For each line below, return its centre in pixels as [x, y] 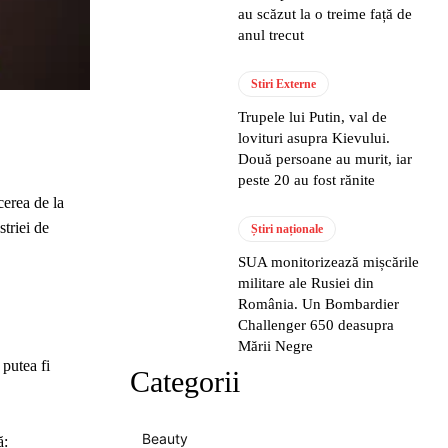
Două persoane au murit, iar [325, 159]
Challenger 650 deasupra [316, 325]
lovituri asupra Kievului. [314, 138]
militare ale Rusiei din [306, 283]
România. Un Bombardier [319, 304]
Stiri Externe [284, 84]
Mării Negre [276, 346]
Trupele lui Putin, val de [313, 117]
